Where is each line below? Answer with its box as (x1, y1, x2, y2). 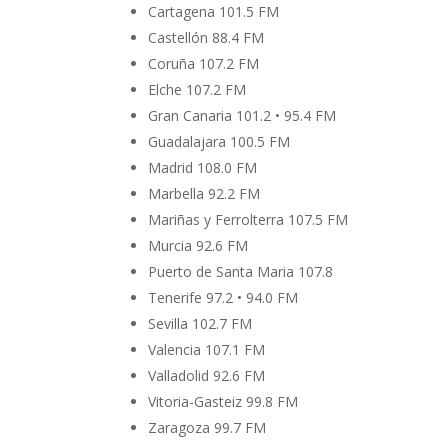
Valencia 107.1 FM (148, 340, 266, 360)
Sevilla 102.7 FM (148, 314, 253, 334)
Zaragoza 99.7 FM (148, 418, 267, 438)
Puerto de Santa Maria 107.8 (148, 262, 334, 282)
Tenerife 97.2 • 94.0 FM (148, 288, 299, 308)
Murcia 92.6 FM (148, 236, 249, 256)
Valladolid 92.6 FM (148, 366, 266, 386)
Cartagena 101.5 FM (148, 2, 280, 22)
